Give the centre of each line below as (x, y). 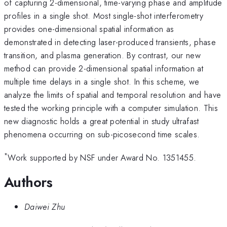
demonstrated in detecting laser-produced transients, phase (110, 42)
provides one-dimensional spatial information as (89, 29)
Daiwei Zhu (45, 207)
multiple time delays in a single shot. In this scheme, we (102, 81)
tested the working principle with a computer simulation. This (111, 108)
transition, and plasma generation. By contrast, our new (103, 55)
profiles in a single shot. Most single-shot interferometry (104, 15)
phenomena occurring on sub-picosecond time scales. (102, 134)
